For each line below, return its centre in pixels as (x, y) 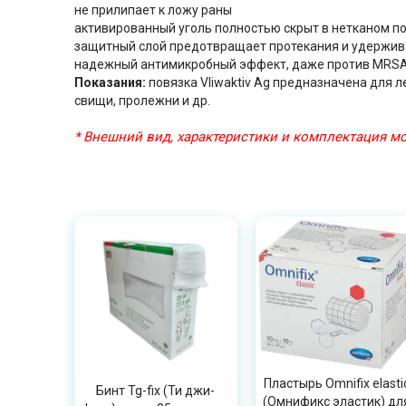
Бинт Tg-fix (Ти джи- (156, 390)
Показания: (110, 82)
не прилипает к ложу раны (153, 10)
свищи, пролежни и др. (142, 101)
